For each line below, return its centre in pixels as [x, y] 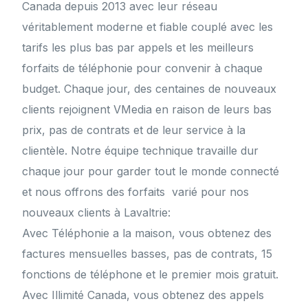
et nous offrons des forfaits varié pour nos [136, 192]
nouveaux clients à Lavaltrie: [97, 213]
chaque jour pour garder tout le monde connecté [151, 172]
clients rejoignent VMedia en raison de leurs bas [147, 110]
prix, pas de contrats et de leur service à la [134, 130]
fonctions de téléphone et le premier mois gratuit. [151, 275]
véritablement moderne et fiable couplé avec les [148, 27]
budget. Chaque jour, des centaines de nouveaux [150, 89]
